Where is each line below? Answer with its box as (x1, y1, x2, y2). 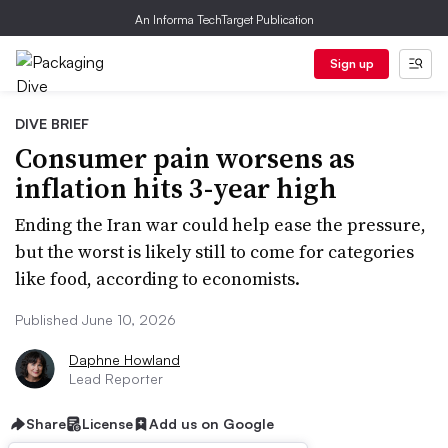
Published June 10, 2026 (15, 311, 176, 328)
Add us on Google (149, 415, 274, 432)
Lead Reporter (69, 370, 163, 387)
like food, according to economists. (15, 266, 300, 291)
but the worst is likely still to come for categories (15, 239, 414, 264)
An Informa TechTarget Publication (134, 12, 314, 27)
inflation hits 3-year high (15, 169, 337, 207)
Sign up (329, 56, 374, 71)
